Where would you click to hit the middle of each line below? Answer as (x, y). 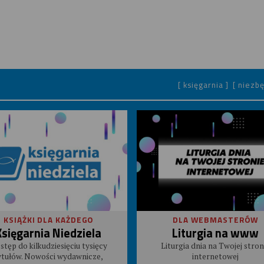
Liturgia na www (216, 233)
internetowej (216, 256)
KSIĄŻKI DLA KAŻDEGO (49, 220)
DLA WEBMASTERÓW (215, 220)
